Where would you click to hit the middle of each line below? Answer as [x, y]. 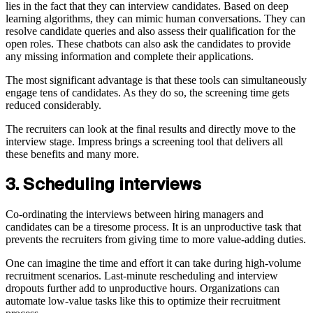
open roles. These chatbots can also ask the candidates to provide [148, 44]
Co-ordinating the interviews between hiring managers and [134, 214]
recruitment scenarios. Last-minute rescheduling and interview [142, 275]
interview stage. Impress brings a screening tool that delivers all [144, 141]
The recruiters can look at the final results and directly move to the [151, 129]
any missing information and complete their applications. [130, 56]
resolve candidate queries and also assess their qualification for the [151, 31]
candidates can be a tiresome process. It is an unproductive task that [153, 226]
